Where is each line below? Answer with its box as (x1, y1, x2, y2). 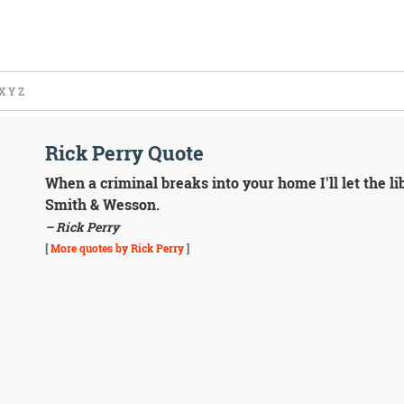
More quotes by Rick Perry (50, 241, 184, 255)
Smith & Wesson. (44, 195, 160, 214)
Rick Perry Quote (44, 140, 204, 166)
